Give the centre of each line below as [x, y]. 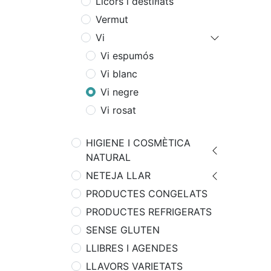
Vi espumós [127, 56]
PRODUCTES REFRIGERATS [149, 212]
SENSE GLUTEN [123, 230]
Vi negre [119, 92]
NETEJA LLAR [118, 175]
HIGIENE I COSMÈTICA [138, 143]
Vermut [112, 19]
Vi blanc [119, 74]
